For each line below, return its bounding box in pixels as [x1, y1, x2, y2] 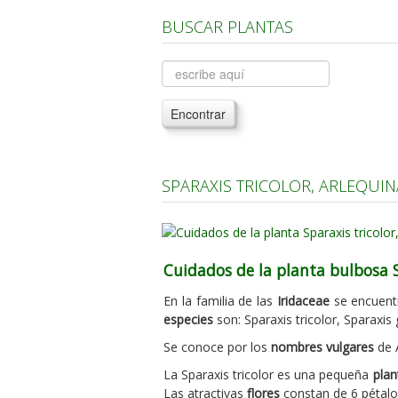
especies [163, 310, 213, 328]
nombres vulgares [271, 338, 374, 355]
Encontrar [171, 105, 226, 123]
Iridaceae [276, 291, 330, 309]
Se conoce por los [163, 338, 271, 355]
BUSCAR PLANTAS [162, 16, 293, 37]
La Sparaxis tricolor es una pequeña [163, 365, 373, 383]
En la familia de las [163, 291, 277, 309]
